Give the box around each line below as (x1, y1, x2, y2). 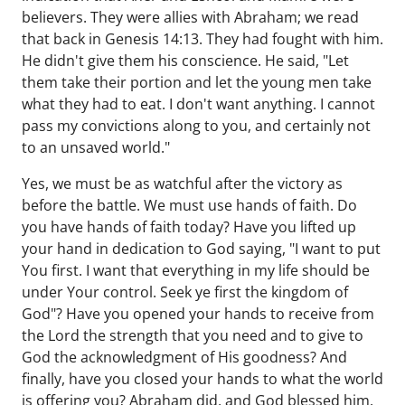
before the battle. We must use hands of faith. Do (22, 195, 357, 215)
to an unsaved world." (22, 137, 170, 157)
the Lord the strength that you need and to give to (22, 325, 363, 345)
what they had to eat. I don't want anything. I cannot (22, 94, 375, 114)
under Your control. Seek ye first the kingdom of (22, 282, 348, 302)
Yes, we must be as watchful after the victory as (22, 174, 343, 193)
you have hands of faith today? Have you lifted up (22, 217, 356, 237)
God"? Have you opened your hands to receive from (22, 304, 374, 324)
